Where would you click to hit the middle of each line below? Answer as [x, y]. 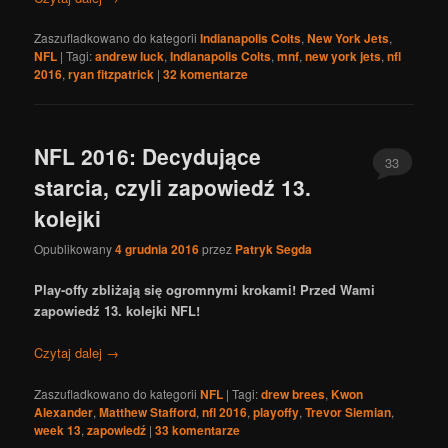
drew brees [293, 393]
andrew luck [130, 55]
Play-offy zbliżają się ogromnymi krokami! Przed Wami [205, 290]
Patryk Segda [274, 249]
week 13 [58, 429]
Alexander [64, 411]
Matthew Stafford [148, 411]
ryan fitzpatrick [111, 73]
